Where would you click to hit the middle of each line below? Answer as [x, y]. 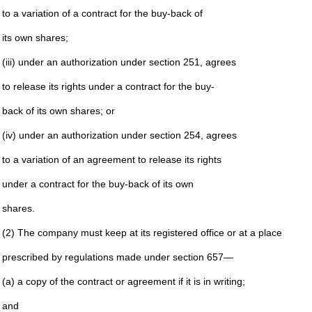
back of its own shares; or [58, 111]
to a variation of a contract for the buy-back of [102, 13]
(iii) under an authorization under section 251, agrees [119, 62]
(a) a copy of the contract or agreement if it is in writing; [123, 281]
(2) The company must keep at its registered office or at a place [142, 233]
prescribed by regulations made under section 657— [117, 257]
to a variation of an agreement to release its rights [111, 159]
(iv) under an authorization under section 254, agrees [119, 135]
